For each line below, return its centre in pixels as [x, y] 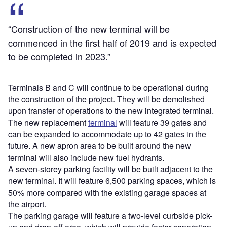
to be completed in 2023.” [59, 56]
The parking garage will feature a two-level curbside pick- [110, 215]
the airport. [27, 204]
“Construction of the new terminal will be [89, 29]
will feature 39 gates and [162, 122]
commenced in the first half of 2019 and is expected [112, 42]
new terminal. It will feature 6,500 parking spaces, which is [112, 180]
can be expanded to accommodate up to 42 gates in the [107, 134]
